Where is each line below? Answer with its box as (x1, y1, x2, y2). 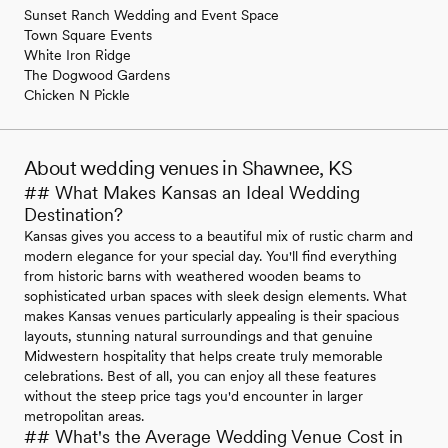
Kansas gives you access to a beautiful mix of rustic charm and (24, 228, 413, 245)
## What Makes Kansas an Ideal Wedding (24, 182, 360, 204)
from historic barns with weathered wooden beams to (24, 268, 361, 285)
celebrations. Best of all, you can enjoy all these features (24, 368, 376, 385)
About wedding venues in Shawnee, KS (24, 156, 352, 181)
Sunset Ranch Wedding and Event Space (24, 7, 279, 24)
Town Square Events (24, 27, 152, 44)
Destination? (24, 204, 123, 226)
